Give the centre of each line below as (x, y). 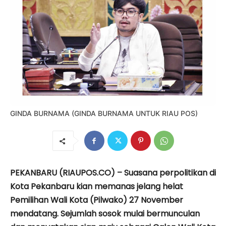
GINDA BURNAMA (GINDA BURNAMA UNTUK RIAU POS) (104, 113)
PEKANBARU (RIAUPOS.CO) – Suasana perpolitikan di (113, 173)
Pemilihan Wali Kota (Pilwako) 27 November (97, 200)
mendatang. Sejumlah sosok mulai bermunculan (105, 213)
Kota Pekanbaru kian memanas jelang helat (97, 186)
